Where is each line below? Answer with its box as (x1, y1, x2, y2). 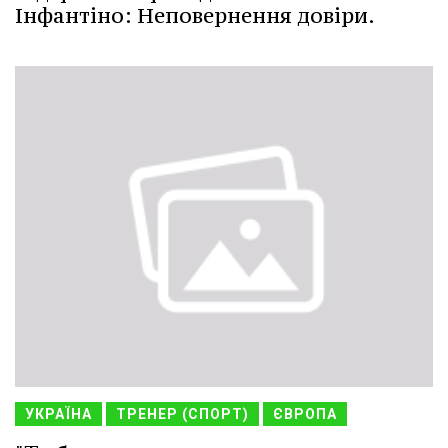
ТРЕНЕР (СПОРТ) (116, 405, 249, 422)
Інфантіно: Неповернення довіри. (15, 2, 375, 30)
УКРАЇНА (25, 405, 92, 422)
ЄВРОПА (273, 405, 337, 422)
